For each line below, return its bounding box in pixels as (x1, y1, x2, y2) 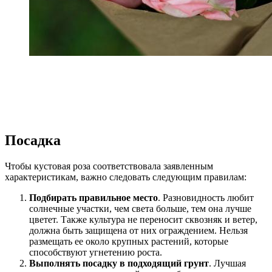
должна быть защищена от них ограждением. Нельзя (29, 225, 248, 236)
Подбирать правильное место (29, 192, 158, 203)
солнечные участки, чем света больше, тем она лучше (29, 203, 251, 214)
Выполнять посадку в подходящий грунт (29, 257, 209, 268)
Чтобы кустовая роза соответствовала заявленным (5, 160, 213, 171)
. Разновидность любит (158, 192, 254, 203)
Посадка (5, 132, 61, 148)
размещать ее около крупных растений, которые (29, 236, 228, 246)
